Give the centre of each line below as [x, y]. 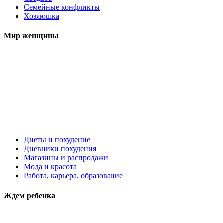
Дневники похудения [60, 149]
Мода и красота [50, 167]
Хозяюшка [42, 16]
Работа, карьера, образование [73, 176]
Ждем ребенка [30, 195]
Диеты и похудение [57, 140]
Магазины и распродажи [66, 158]
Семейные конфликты [62, 7]
